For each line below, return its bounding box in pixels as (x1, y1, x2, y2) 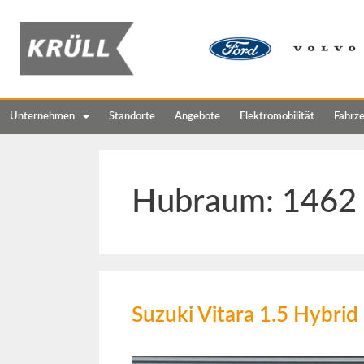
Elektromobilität (240, 110, 314, 122)
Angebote (175, 110, 220, 122)
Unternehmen (10, 110, 75, 122)
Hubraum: (132, 185, 282, 219)
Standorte (109, 110, 155, 122)
